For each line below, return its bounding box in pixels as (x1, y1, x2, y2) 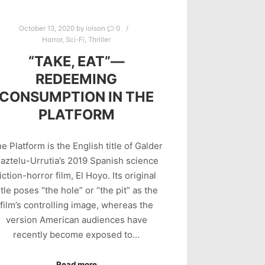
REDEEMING (35, 70, 118, 88)
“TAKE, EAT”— (28, 53, 125, 70)
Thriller (88, 35, 111, 44)
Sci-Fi (66, 35, 85, 44)
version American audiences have (5, 214, 147, 225)
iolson (85, 24, 105, 33)
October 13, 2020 (18, 24, 75, 33)
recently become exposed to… (13, 228, 140, 240)
